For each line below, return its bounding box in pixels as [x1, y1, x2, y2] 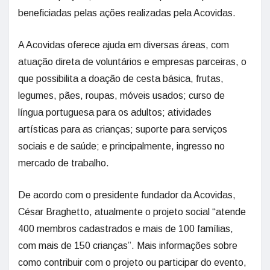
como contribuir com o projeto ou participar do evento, [18, 257, 246, 268]
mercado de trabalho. [18, 158, 109, 168]
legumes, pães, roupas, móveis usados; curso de [18, 90, 225, 101]
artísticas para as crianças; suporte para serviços [18, 124, 227, 134]
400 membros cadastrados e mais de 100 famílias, [18, 224, 233, 234]
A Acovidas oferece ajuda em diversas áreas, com [18, 40, 229, 50]
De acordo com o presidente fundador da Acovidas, [18, 190, 236, 200]
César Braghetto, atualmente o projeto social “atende [18, 207, 246, 217]
